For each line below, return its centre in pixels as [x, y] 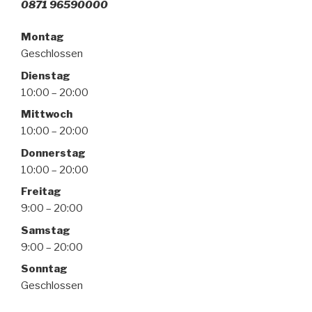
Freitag [41, 192]
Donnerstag [53, 153]
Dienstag [46, 76]
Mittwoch [47, 114]
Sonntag [44, 269]
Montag [42, 37]
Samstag [46, 230]
